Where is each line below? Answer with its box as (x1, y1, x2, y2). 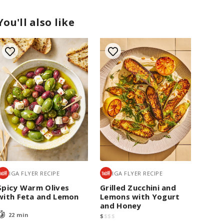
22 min (8, 210, 29, 218)
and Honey (100, 200, 141, 211)
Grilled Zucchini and (100, 182, 176, 193)
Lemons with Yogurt (100, 191, 180, 202)
